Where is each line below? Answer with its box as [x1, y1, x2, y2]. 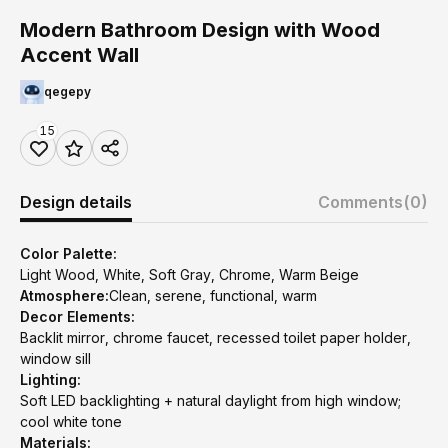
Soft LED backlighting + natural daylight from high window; [20, 392, 401, 409]
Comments [318, 192, 403, 212]
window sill [20, 350, 91, 367]
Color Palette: [20, 245, 117, 262]
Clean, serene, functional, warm [109, 287, 317, 304]
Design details [20, 192, 132, 212]
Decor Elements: [20, 308, 135, 325]
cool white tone [20, 413, 122, 430]
